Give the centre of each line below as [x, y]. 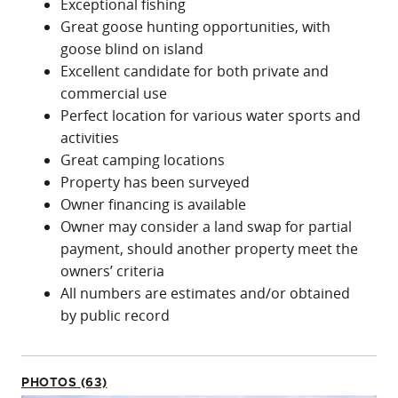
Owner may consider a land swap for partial [206, 227]
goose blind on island [132, 49]
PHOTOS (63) [94, 383]
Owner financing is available [153, 205]
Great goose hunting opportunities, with [195, 27]
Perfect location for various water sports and [211, 116]
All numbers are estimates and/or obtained [205, 294]
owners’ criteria [112, 271]
